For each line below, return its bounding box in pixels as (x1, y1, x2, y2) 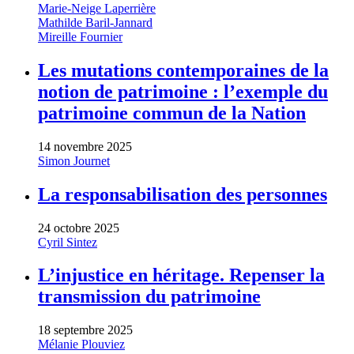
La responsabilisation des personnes (38, 183, 327, 205)
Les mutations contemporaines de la (38, 59, 329, 81)
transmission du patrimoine (38, 286, 261, 307)
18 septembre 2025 (38, 323, 133, 337)
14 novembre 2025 (38, 139, 132, 153)
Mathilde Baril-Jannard (38, 15, 153, 29)
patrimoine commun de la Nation (38, 102, 306, 123)
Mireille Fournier (38, 29, 122, 43)
